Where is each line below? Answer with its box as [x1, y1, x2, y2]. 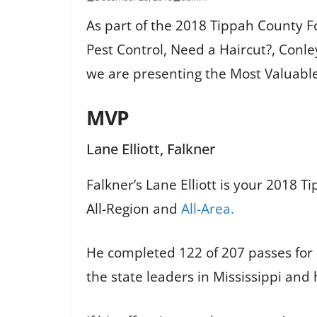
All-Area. [181, 199, 234, 218]
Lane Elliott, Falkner [86, 139, 215, 158]
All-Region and [86, 199, 181, 218]
